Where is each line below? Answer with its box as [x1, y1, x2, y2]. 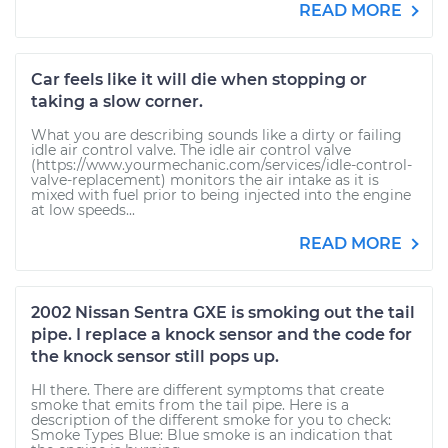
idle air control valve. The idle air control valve [31, 141, 351, 159]
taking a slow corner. [31, 92, 203, 111]
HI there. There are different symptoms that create [31, 381, 384, 399]
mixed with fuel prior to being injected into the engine [31, 186, 411, 204]
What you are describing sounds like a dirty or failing [31, 126, 402, 144]
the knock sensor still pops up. [31, 347, 279, 366]
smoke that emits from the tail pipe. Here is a [31, 396, 349, 414]
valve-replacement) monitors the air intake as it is [31, 171, 379, 189]
